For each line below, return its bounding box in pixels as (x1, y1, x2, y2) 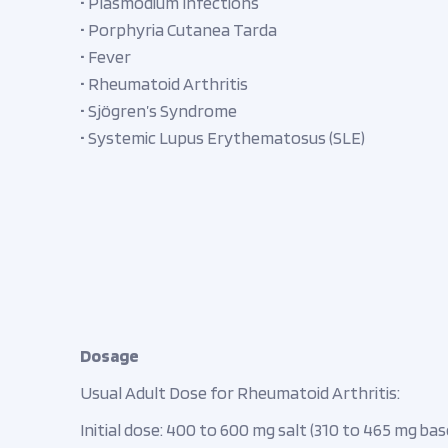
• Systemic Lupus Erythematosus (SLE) (80, 127, 365, 148)
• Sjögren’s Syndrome (80, 100, 237, 121)
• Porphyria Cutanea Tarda (80, 19, 277, 40)
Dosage (80, 345, 139, 366)
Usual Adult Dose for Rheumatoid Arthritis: (80, 382, 400, 403)
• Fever (80, 46, 131, 67)
